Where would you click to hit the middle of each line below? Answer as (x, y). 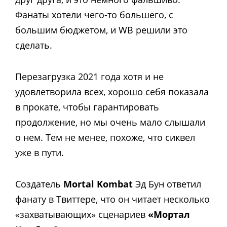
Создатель (39, 184)
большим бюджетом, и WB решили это (101, 30)
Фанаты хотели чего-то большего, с (94, 14)
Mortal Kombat (98, 184)
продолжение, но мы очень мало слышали (110, 122)
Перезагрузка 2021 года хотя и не (89, 76)
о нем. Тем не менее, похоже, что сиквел (105, 137)
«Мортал (169, 215)
